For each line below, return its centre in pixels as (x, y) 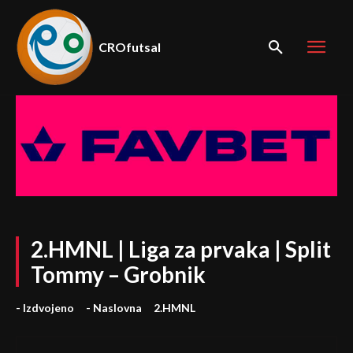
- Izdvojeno (45, 307)
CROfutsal (130, 47)
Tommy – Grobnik (118, 274)
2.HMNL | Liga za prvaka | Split (181, 249)
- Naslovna (114, 307)
